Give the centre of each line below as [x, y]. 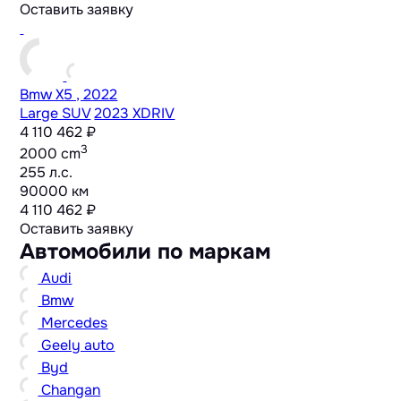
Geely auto [77, 345]
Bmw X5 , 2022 [69, 94]
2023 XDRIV [135, 113]
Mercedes [73, 322]
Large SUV [55, 113]
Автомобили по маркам [145, 251]
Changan [69, 389]
